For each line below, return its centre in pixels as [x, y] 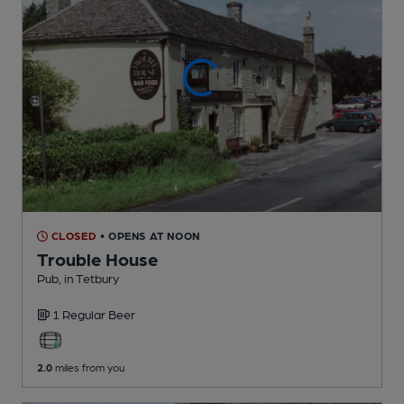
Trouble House [98, 259]
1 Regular [80, 314]
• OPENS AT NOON [150, 236]
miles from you [88, 367]
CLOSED [73, 236]
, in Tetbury [89, 278]
